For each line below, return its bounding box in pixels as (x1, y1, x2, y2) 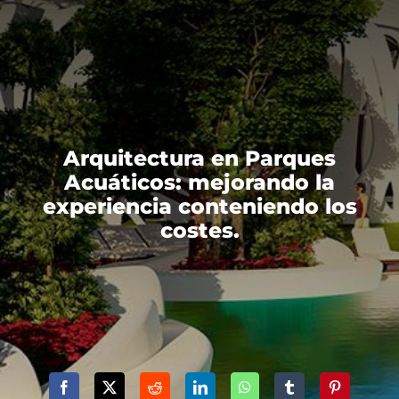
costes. (159, 217, 240, 243)
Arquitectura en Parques (63, 145, 336, 171)
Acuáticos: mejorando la (64, 169, 335, 195)
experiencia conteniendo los (42, 193, 357, 219)
